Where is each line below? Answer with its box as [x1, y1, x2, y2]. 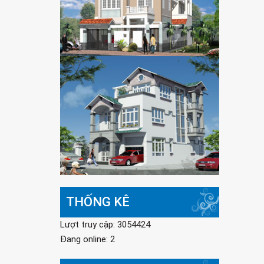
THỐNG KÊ [66, 194, 130, 210]
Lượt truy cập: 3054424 [60, 219, 150, 230]
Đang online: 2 [60, 234, 115, 245]
